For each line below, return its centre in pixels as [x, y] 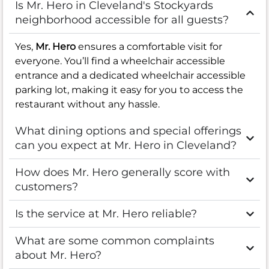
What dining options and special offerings [128, 131]
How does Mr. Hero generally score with [122, 173]
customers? [47, 187]
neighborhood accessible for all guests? [122, 20]
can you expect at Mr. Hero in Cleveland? [126, 146]
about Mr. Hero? [58, 255]
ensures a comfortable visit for [149, 47]
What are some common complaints [115, 241]
